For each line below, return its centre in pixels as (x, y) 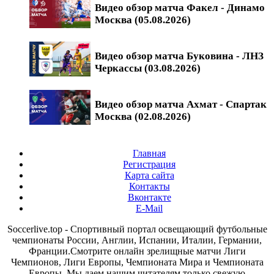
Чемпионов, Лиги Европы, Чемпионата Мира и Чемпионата (137, 262)
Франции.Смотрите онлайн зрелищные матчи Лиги (137, 251)
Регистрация (149, 164)
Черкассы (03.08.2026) (148, 68)
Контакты (149, 186)
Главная (149, 153)
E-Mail (149, 208)
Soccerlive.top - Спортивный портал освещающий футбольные (137, 229)
